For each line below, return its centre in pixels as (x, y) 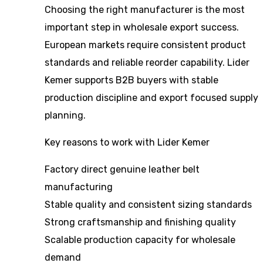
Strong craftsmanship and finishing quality (140, 222)
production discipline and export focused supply (151, 98)
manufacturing (79, 187)
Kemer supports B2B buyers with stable (131, 80)
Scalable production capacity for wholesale (140, 240)
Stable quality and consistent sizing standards (148, 205)
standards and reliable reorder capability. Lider (147, 63)
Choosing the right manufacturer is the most (145, 10)
